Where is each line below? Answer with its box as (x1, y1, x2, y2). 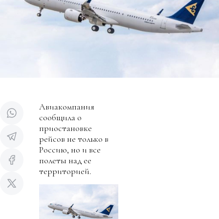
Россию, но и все (39, 144, 101, 155)
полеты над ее (39, 155, 91, 166)
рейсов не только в (39, 133, 109, 145)
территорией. (39, 166, 91, 177)
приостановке (39, 123, 92, 134)
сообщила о (39, 112, 82, 123)
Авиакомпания (39, 101, 94, 112)
